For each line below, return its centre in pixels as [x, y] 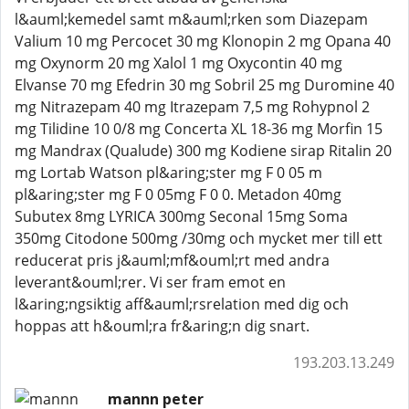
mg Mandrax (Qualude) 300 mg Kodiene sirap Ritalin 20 [203, 151]
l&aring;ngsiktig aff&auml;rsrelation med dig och [182, 304]
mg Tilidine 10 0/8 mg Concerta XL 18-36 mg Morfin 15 [199, 129]
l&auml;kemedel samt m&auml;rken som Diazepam [191, 19]
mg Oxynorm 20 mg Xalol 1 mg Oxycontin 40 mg [178, 63]
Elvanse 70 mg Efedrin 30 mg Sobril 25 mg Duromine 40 [204, 85]
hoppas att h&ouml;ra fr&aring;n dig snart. [162, 326]
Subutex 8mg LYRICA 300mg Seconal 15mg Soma [181, 216]
